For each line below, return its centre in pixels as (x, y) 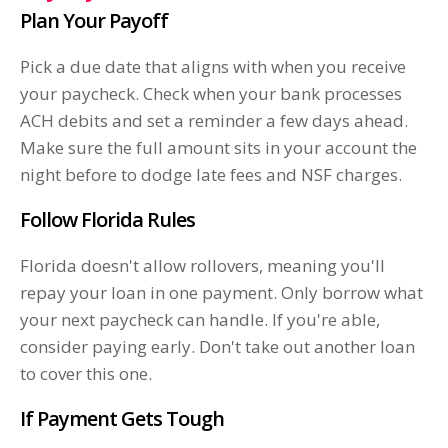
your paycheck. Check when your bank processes (211, 94)
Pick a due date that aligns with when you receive (213, 67)
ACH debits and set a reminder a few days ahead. (214, 121)
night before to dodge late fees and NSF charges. (211, 175)
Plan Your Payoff (94, 21)
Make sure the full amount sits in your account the (218, 148)
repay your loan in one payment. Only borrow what (221, 293)
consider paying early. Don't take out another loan (217, 347)
